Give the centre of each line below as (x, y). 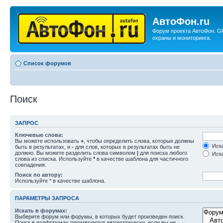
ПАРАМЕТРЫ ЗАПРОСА (47, 198)
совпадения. (31, 165)
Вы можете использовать (48, 141)
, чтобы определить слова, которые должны (139, 141)
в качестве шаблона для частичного (142, 159)
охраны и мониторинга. (182, 38)
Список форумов (47, 63)
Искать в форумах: (41, 210)
